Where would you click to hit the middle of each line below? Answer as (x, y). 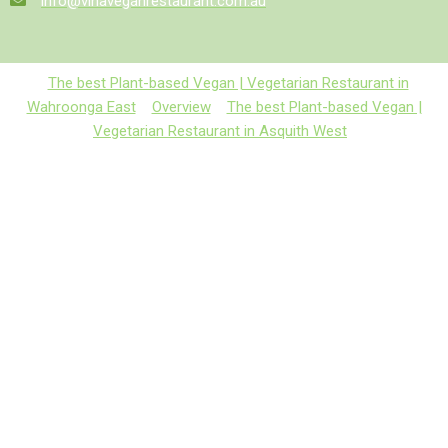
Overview (181, 106)
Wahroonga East (81, 106)
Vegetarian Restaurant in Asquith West (220, 130)
